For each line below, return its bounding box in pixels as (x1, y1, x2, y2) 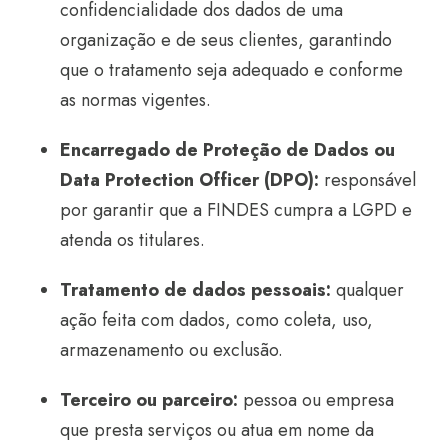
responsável (319, 167, 416, 193)
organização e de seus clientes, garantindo (60, 27, 392, 53)
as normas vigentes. (60, 87, 211, 113)
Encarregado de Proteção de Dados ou (60, 137, 395, 163)
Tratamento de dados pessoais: (60, 277, 331, 303)
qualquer (331, 277, 404, 303)
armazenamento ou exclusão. (60, 337, 283, 363)
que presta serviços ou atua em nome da (60, 417, 374, 443)
